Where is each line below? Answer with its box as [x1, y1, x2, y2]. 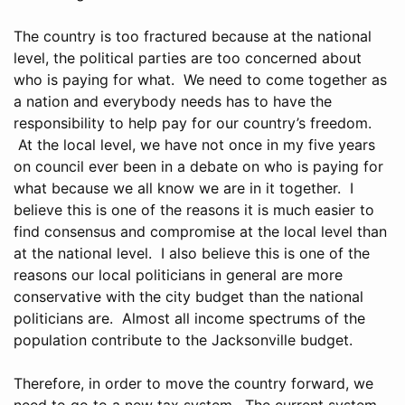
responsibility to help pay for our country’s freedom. [14, 113, 372, 132]
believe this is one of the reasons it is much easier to [14, 200, 374, 219]
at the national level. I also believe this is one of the [14, 243, 370, 262]
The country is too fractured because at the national [14, 26, 372, 45]
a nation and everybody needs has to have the [14, 91, 332, 110]
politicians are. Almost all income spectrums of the [14, 308, 365, 327]
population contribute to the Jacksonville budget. [14, 330, 353, 349]
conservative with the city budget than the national [14, 287, 363, 306]
